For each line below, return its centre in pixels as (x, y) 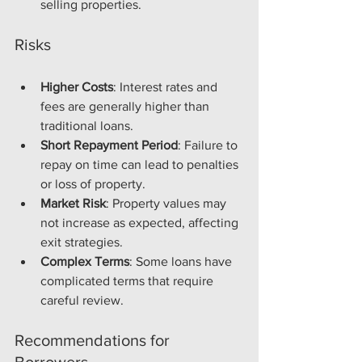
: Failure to (209, 145)
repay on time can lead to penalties (141, 164)
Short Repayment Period (109, 145)
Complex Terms (85, 261)
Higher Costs (77, 86)
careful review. (82, 300)
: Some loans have (182, 261)
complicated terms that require (128, 280)
